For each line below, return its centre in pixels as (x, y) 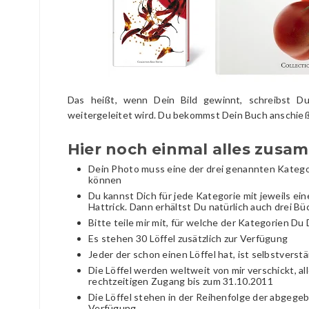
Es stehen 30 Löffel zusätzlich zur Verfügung (188, 238)
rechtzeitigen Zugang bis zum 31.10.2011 (181, 281)
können (105, 179)
